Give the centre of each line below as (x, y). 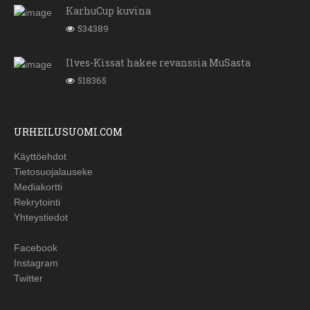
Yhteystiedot (41, 218)
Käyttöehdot (40, 157)
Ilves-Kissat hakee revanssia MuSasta (158, 63)
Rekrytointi (37, 202)
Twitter (28, 279)
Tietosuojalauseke (53, 172)
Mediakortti (38, 187)
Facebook (36, 248)
